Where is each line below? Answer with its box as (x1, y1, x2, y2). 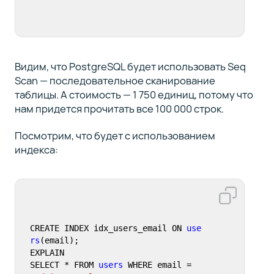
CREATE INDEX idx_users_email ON (29, 223, 187, 234)
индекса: (14, 143, 58, 157)
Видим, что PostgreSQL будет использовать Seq (14, 59, 246, 73)
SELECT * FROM (29, 260, 98, 270)
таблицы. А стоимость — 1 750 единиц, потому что (14, 87, 253, 102)
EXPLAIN (29, 248, 64, 258)
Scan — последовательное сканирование (14, 73, 215, 87)
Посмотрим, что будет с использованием (14, 128, 215, 143)
